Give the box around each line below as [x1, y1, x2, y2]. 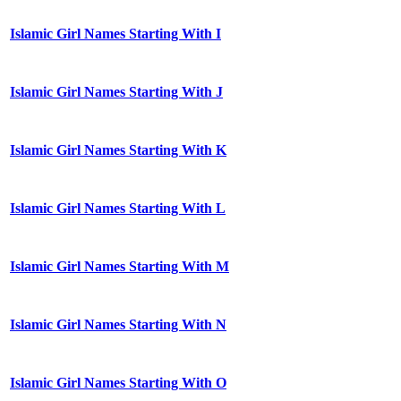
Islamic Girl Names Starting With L [10, 200, 226, 217]
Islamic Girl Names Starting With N [10, 317, 226, 333]
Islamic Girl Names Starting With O [10, 375, 226, 391]
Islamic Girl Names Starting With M [10, 259, 229, 275]
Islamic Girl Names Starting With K [10, 142, 226, 158]
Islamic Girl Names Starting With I [10, 26, 221, 42]
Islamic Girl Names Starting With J [10, 84, 223, 100]
